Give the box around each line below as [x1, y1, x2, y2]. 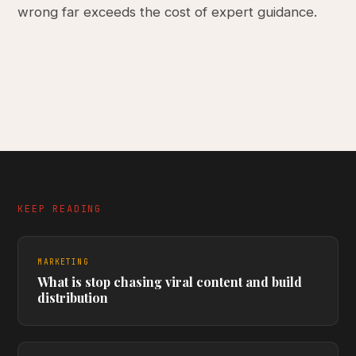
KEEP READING [17, 203, 102, 215]
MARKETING [37, 257, 89, 267]
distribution [37, 289, 109, 306]
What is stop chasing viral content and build [37, 273, 303, 290]
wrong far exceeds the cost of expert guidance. [17, 4, 318, 20]
